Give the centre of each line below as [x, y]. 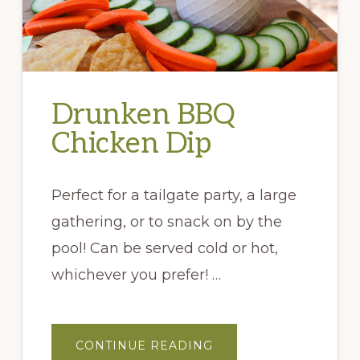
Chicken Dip [131, 143]
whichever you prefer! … [136, 274]
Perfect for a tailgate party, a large [174, 195]
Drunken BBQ [143, 115]
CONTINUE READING [144, 345]
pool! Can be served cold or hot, [164, 248]
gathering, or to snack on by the [166, 221]
